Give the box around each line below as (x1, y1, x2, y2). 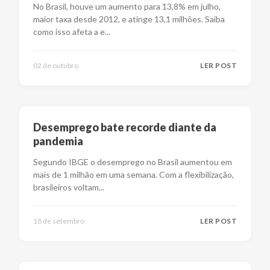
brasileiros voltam (33, 182, 99, 192)
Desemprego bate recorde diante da (33, 121, 216, 134)
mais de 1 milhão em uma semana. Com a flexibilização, (33, 169, 234, 180)
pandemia (33, 134, 83, 148)
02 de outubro (33, 61, 78, 70)
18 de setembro (33, 216, 84, 225)
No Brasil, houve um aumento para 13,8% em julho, (33, 1, 221, 11)
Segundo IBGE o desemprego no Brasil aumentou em (33, 157, 232, 167)
